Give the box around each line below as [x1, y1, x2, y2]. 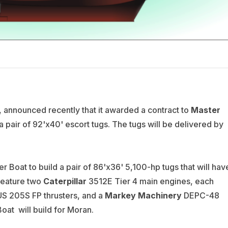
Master [190, 105, 220, 116]
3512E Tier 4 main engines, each [86, 176, 214, 187]
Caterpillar [43, 176, 87, 187]
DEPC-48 [181, 190, 219, 201]
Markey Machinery [104, 190, 182, 201]
